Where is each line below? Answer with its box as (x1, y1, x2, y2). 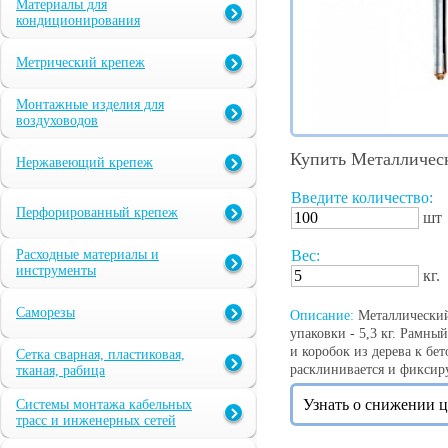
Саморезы (16, 305, 75, 321)
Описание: (290, 308, 354, 324)
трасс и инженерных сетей (16, 413, 176, 429)
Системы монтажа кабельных (16, 397, 192, 413)
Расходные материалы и (16, 247, 159, 263)
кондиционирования (16, 13, 140, 29)
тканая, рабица (16, 363, 105, 379)
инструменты (16, 263, 96, 279)
